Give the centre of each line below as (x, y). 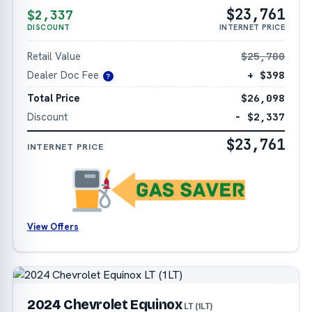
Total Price (53, 97)
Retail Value (54, 56)
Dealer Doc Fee (63, 75)
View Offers (53, 226)
